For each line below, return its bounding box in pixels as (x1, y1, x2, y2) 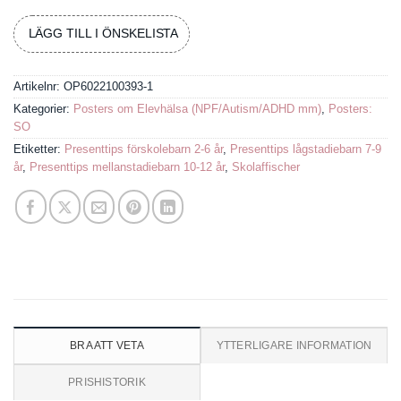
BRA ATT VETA (70, 338, 144, 352)
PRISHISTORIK (68, 375, 146, 388)
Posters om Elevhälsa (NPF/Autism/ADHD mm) (73, 101, 321, 115)
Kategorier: (13, 101, 73, 115)
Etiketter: (13, 141, 64, 156)
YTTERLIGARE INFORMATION (216, 338, 372, 352)
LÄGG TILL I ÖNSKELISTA (28, 26, 179, 41)
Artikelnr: (13, 79, 64, 93)
